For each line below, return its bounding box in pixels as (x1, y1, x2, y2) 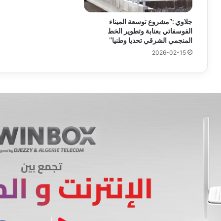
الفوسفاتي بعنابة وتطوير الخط (108, 27, 192, 36)
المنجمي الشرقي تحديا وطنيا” (109, 37, 192, 45)
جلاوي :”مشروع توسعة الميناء (109, 18, 192, 26)
